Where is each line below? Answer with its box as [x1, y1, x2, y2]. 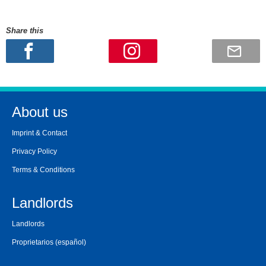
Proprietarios [12, 238, 53, 247]
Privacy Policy [12, 147, 57, 156]
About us [12, 104, 68, 121]
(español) [53, 238, 86, 247]
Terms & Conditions [12, 166, 75, 175]
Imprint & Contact [12, 129, 67, 138]
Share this [6, 26, 43, 36]
